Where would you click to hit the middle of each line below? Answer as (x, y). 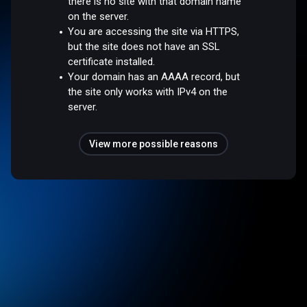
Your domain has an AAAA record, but (154, 76)
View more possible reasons (153, 144)
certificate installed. (112, 61)
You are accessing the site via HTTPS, (154, 31)
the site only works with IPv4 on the (148, 91)
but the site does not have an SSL (144, 46)
